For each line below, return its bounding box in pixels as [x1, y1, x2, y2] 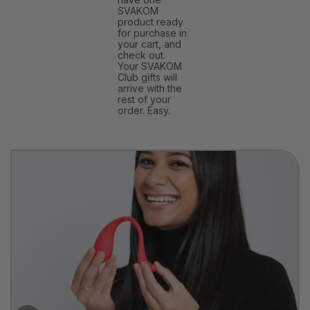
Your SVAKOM [118, 60, 182, 72]
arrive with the [118, 82, 182, 94]
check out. [118, 48, 165, 61]
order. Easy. [118, 104, 170, 116]
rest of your [118, 93, 171, 105]
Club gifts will [118, 71, 177, 83]
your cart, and [118, 37, 181, 50]
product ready [118, 15, 183, 28]
